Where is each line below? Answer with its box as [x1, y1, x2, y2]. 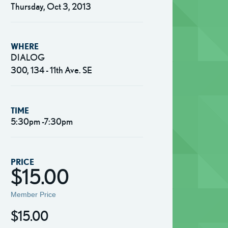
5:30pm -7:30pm [10, 116, 73, 127]
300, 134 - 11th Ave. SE [10, 65, 92, 76]
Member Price [10, 190, 56, 198]
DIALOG [10, 52, 45, 63]
